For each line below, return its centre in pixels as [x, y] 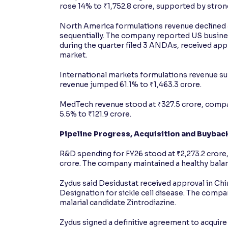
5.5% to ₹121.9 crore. [95, 114]
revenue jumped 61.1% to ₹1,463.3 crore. [131, 84]
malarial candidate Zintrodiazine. [118, 202]
